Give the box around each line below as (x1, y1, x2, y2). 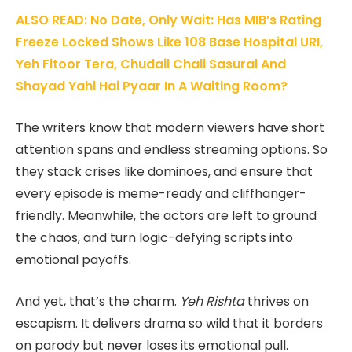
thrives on (244, 291, 309, 310)
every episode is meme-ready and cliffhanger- (16, 185, 306, 203)
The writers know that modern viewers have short (16, 119, 324, 137)
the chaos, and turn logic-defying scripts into (16, 229, 293, 247)
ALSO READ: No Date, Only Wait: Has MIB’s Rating (16, 11, 321, 30)
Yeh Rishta (180, 291, 244, 310)
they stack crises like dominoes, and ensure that (16, 163, 313, 181)
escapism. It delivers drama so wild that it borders (16, 313, 323, 332)
